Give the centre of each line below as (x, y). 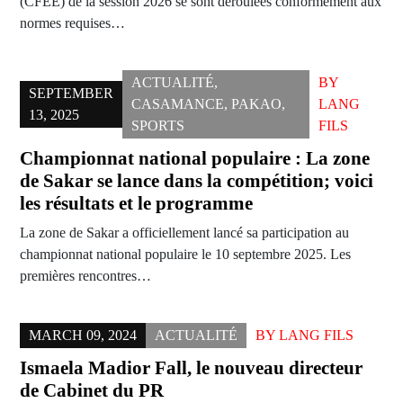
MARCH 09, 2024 (83, 336)
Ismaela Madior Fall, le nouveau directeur (191, 368)
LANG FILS (316, 336)
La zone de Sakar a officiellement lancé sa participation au (184, 233)
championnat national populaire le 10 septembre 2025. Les (185, 255)
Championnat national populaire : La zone (195, 159)
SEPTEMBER (71, 94)
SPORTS (158, 126)
